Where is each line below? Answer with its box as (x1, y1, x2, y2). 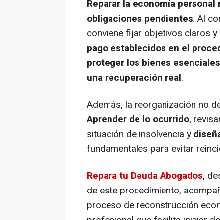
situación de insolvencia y (87, 127, 193, 141)
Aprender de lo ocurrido (87, 112, 189, 127)
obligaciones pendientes (87, 12, 193, 26)
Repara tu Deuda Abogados (87, 169, 203, 183)
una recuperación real (87, 71, 181, 85)
